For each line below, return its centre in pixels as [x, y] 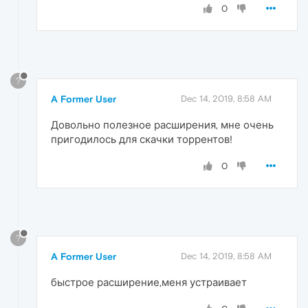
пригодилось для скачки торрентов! [142, 139]
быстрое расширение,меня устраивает [149, 282]
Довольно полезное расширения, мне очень [162, 124]
